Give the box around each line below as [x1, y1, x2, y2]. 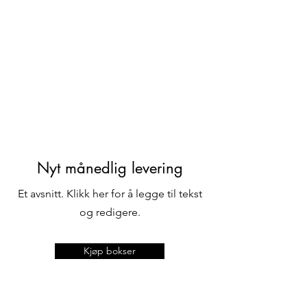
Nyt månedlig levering [36, 158, 183, 177]
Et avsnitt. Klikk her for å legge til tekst [17, 187, 202, 200]
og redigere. [79, 206, 140, 219]
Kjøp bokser [84, 245, 136, 257]
